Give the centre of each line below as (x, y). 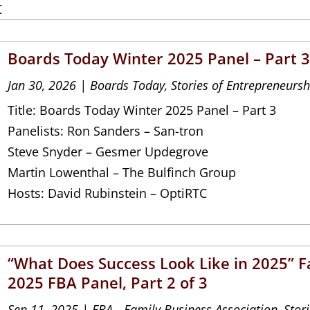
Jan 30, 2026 (42, 85)
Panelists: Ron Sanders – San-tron (106, 130)
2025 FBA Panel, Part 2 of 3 (108, 282)
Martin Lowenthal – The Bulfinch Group (122, 172)
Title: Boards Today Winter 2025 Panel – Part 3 (142, 110)
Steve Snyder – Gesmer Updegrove (108, 151)
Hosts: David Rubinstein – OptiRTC (108, 193)
